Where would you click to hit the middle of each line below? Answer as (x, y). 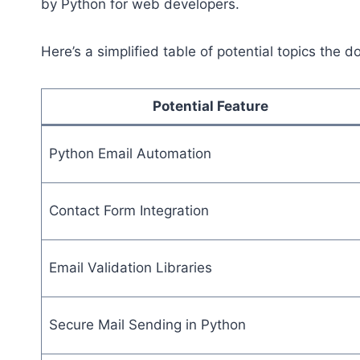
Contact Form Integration (129, 211)
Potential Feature (211, 106)
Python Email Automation (130, 154)
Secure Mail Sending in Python (147, 325)
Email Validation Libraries (130, 268)
